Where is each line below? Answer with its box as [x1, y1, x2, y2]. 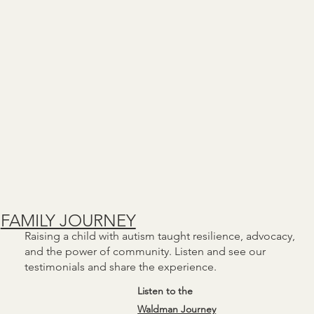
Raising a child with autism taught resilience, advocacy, [25, 229, 296, 243]
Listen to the [137, 285, 193, 298]
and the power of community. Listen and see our [25, 245, 266, 259]
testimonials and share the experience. [25, 260, 217, 274]
